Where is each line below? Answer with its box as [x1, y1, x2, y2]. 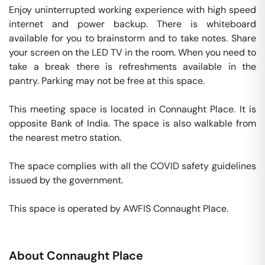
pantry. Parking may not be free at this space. [9, 75, 207, 87]
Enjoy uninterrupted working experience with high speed [9, 4, 256, 16]
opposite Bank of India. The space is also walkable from [9, 117, 256, 130]
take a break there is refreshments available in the [9, 60, 256, 73]
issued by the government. [9, 174, 125, 186]
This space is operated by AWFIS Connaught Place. [9, 202, 231, 215]
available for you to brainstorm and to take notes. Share [9, 32, 256, 44]
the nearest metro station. [9, 131, 124, 144]
